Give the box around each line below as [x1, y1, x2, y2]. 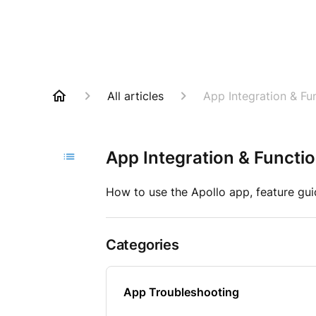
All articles [107, 89, 164, 103]
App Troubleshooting [123, 285, 240, 299]
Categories [106, 236, 179, 253]
